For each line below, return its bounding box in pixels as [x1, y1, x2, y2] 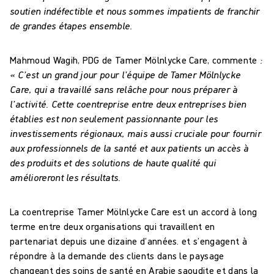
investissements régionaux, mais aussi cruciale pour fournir [10, 127, 261, 139]
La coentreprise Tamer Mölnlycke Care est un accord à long [10, 205, 257, 218]
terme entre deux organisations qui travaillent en [10, 220, 215, 232]
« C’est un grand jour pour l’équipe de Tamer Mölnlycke [10, 68, 241, 81]
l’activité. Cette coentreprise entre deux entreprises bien [10, 97, 246, 110]
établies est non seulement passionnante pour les [10, 112, 218, 125]
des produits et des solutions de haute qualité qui [10, 156, 217, 169]
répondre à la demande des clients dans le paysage [10, 249, 224, 262]
